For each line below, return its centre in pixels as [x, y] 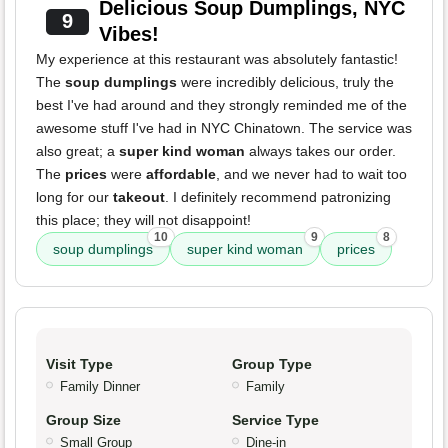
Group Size [83, 420]
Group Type [272, 364]
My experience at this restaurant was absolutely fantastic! [217, 59]
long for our [74, 197]
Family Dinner [100, 387]
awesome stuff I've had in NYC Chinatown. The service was [224, 128]
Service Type [275, 420]
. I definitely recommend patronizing [278, 197]
